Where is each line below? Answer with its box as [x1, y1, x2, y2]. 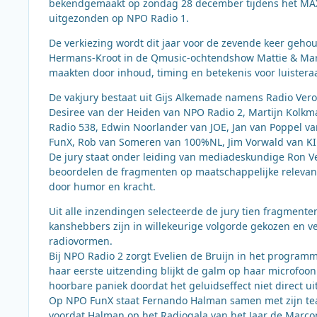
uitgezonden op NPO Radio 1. [49, 11, 189, 25]
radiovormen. [49, 234, 113, 248]
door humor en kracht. [49, 179, 156, 193]
